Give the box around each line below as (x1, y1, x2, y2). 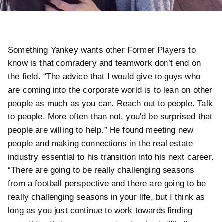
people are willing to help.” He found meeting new (8, 125, 194, 135)
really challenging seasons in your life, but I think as (8, 192, 205, 202)
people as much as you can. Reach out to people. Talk (8, 99, 213, 109)
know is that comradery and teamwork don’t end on (8, 58, 201, 68)
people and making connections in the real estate (8, 139, 193, 149)
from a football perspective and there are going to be (8, 179, 206, 189)
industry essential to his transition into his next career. (8, 152, 214, 162)
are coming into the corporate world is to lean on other (8, 85, 213, 95)
